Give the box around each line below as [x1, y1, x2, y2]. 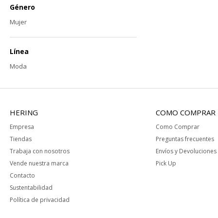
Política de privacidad [10, 196, 70, 204]
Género [10, 2, 35, 12]
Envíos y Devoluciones [155, 147, 217, 155]
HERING [10, 108, 38, 117]
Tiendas [10, 135, 32, 143]
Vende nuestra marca [10, 159, 69, 167]
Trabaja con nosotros [10, 147, 70, 155]
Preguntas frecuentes [155, 135, 214, 143]
